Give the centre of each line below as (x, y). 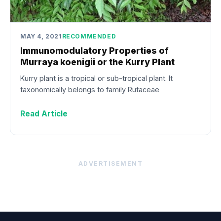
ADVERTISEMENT (110, 163)
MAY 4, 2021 (41, 36)
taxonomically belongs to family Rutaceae (90, 89)
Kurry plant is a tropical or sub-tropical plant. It (96, 78)
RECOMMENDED (89, 36)
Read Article (44, 113)
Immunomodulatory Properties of (94, 51)
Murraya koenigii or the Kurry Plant (97, 62)
